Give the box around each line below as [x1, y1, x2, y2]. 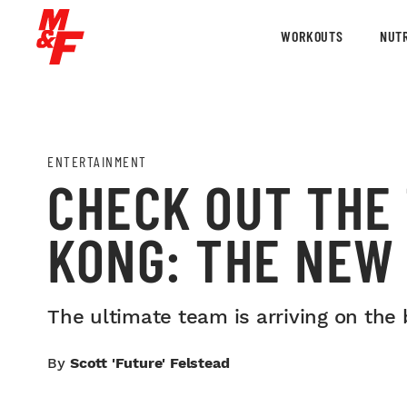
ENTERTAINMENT [47, 153, 147, 170]
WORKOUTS [281, 27, 343, 45]
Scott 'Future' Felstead [70, 354, 230, 372]
